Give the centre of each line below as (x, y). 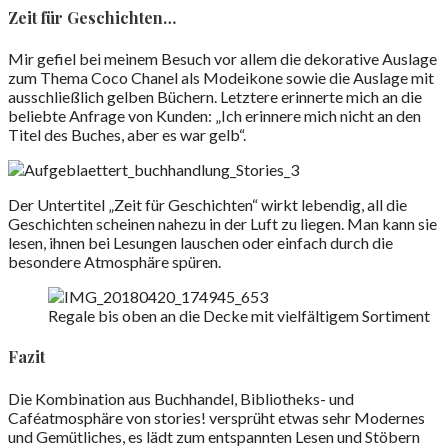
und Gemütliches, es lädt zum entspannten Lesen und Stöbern (214, 436)
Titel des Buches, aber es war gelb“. (127, 135)
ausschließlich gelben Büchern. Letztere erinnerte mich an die (215, 97)
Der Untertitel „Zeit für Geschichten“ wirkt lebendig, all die (207, 205)
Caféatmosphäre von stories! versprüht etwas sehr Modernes (216, 417)
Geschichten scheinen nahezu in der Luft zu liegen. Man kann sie (222, 224)
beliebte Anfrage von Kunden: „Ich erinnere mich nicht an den (214, 116)
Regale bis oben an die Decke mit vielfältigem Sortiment (239, 316)
